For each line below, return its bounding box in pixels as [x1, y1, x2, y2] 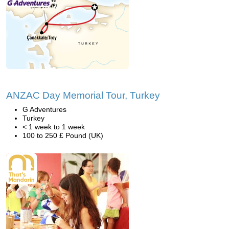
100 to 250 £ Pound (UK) [22, 131, 103, 140]
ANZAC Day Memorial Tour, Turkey [6, 90, 160, 101]
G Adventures [22, 105, 66, 113]
